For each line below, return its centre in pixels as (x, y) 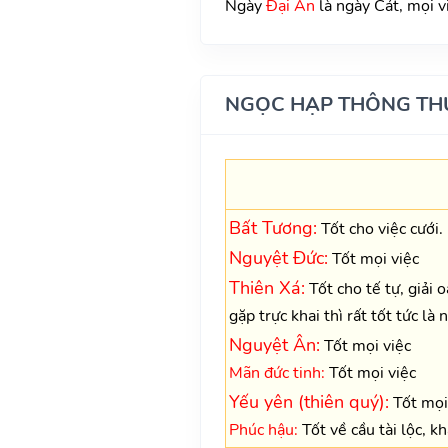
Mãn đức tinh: (276, 372)
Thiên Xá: (266, 287)
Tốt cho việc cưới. (379, 228)
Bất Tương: (272, 227)
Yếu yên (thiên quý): (308, 401)
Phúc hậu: (263, 429)
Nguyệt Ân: (274, 344)
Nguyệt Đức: (278, 257)
